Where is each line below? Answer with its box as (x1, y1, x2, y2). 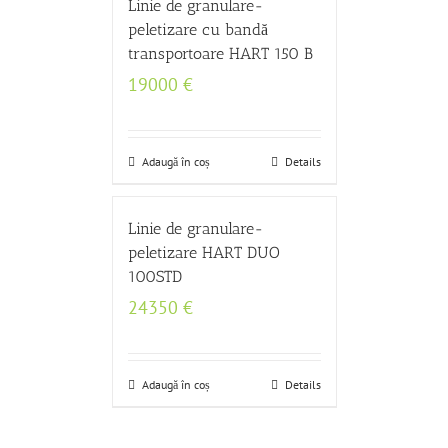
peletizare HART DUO (127, 243, 280, 262)
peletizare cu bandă (127, 20, 268, 39)
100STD (127, 267, 182, 286)
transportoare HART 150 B (127, 44, 313, 63)
